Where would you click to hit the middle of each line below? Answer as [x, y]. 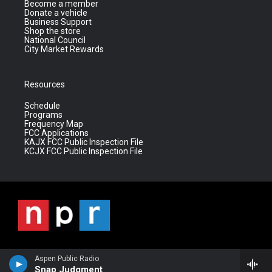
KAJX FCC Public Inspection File [84, 142]
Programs [43, 115]
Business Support [58, 22]
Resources [45, 85]
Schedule [42, 106]
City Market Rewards [64, 49]
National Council [55, 40]
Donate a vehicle [56, 13]
